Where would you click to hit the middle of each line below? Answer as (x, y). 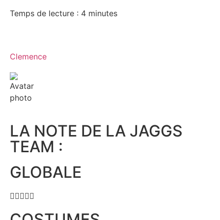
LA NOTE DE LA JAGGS (96, 131)
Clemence (28, 56)
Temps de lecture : (44, 13)
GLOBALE (46, 172)
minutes (103, 13)
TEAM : (36, 147)
